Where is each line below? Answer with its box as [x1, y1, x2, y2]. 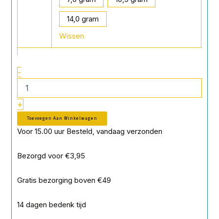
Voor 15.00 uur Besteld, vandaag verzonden [17, 126, 163, 136]
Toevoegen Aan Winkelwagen [27, 115, 98, 122]
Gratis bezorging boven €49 [17, 175, 111, 185]
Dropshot [21, 24, 52, 33]
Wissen [59, 31, 85, 41]
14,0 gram [67, 14, 99, 23]
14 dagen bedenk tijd [17, 200, 87, 210]
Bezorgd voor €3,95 [17, 151, 86, 160]
